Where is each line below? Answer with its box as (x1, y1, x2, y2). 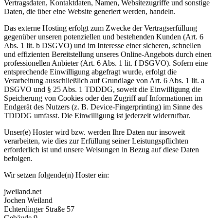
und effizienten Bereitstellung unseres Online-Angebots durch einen (4, 50, 212, 58)
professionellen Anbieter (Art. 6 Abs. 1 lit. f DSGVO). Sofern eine (4, 58, 208, 67)
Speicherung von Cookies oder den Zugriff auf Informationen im (4, 93, 202, 102)
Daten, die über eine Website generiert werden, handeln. (4, 7, 176, 16)
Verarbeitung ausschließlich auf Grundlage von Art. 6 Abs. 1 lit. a (4, 76, 204, 85)
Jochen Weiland (4, 196, 53, 204)
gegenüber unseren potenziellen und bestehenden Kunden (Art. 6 (4, 32, 203, 41)
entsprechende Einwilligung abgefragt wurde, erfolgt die (4, 67, 177, 76)
